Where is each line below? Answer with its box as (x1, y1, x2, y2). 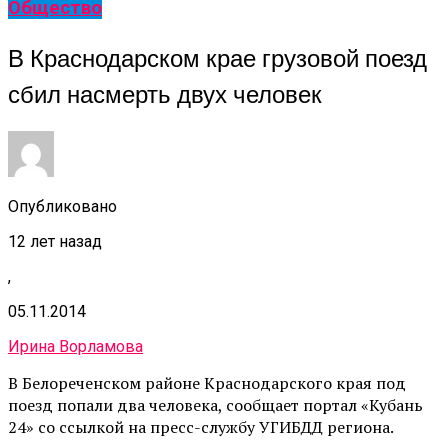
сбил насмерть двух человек (8, 75, 322, 112)
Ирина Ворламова (8, 336, 143, 356)
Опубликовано (8, 196, 117, 216)
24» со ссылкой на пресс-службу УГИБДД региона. (8, 415, 394, 438)
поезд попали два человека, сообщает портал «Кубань (8, 393, 423, 416)
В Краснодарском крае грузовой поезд (8, 39, 427, 76)
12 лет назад (8, 231, 102, 251)
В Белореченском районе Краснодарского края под (8, 371, 406, 394)
